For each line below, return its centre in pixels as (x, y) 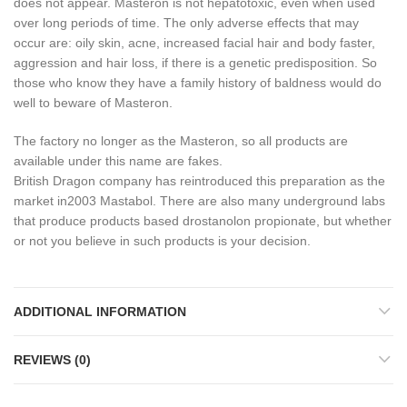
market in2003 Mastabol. (87, 201)
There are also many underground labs (273, 201)
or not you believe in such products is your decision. (162, 241)
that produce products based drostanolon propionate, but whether (203, 221)
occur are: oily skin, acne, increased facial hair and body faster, (194, 43)
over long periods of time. (89, 23)
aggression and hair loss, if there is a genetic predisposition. (188, 63)
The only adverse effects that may (261, 23)
